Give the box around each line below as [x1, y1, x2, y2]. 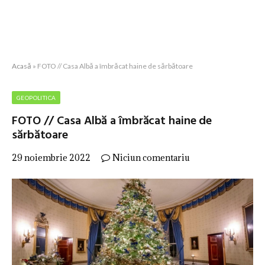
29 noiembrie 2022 [12, 152, 91, 163]
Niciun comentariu [112, 152, 190, 163]
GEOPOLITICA [17, 94, 56, 101]
